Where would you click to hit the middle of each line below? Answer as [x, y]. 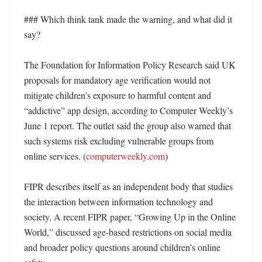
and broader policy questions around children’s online [122, 247]
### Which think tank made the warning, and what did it [128, 19]
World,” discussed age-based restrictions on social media [128, 232]
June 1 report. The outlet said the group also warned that [127, 125]
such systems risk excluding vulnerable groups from [119, 141]
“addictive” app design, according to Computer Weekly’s [128, 110]
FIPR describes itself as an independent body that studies [128, 186]
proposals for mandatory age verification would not [117, 80]
